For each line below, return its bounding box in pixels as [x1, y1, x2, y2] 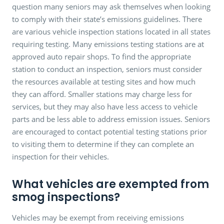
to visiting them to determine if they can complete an [12, 138, 194, 149]
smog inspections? [12, 189, 120, 205]
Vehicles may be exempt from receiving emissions [12, 212, 184, 222]
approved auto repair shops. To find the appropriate [12, 51, 191, 61]
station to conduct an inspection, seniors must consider [12, 63, 202, 74]
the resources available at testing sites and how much [12, 76, 195, 86]
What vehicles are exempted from [12, 176, 209, 192]
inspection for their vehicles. [12, 151, 109, 161]
